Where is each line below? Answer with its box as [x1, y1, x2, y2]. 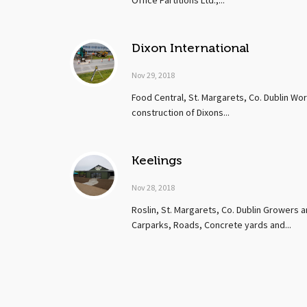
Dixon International [132, 41, 249, 55]
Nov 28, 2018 [132, 183, 175, 193]
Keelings [132, 153, 182, 167]
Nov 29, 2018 [132, 71, 175, 80]
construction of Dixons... [132, 108, 230, 119]
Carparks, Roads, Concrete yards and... [132, 220, 291, 231]
